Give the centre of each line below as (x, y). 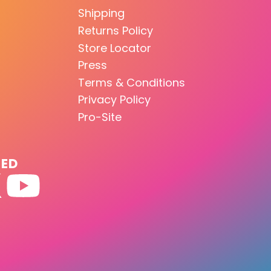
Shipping (101, 13)
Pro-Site (100, 117)
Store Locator (115, 48)
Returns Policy (116, 31)
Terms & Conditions (132, 82)
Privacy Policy (114, 100)
